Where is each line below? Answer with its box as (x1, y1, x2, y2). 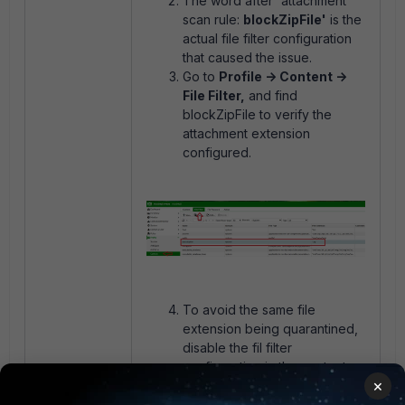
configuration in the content (183, 359, 346, 375)
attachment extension (183, 126, 310, 142)
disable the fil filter (183, 340, 292, 356)
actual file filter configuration (183, 31, 352, 47)
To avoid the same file (183, 302, 316, 318)
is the (326, 12, 362, 28)
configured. (183, 145, 251, 161)
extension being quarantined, (183, 321, 358, 337)
